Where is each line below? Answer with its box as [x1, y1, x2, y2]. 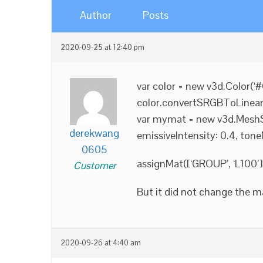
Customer [73, 159, 116, 172]
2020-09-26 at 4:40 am [60, 238, 141, 248]
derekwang [69, 126, 119, 140]
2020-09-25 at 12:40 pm [60, 43, 144, 52]
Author [80, 8, 112, 22]
